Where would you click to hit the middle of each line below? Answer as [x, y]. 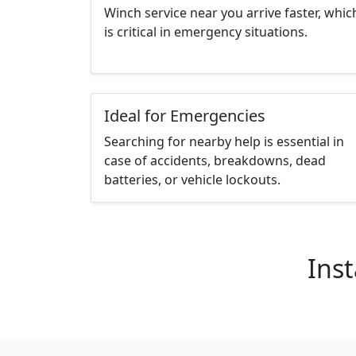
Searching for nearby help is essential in [224, 142]
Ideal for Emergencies [185, 116]
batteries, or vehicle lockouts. [192, 180]
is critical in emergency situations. [206, 32]
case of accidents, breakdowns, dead [215, 161]
